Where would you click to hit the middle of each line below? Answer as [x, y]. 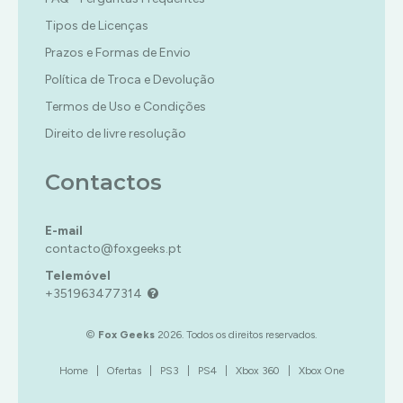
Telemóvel [78, 276]
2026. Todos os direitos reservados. [236, 335]
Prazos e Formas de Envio [118, 53]
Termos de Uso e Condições [125, 107]
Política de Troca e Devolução [130, 80]
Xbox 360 [257, 371]
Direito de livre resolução [116, 134]
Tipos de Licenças [97, 26]
